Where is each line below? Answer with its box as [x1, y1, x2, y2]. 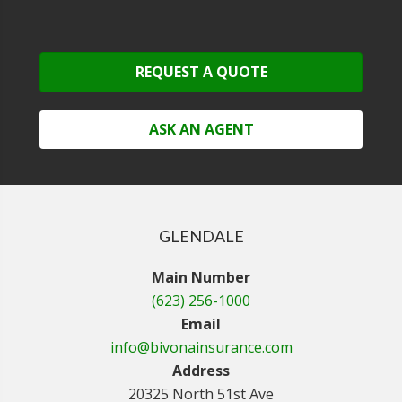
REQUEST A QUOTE [135, 62, 267, 83]
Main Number [152, 267, 250, 288]
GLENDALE [158, 226, 244, 247]
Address [172, 361, 230, 381]
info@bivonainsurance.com [109, 337, 293, 358]
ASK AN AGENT [148, 119, 254, 140]
